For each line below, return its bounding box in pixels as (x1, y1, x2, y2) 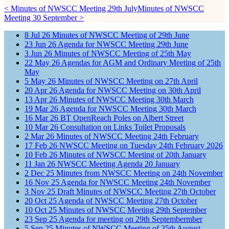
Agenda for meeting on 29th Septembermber (59, 214, 202, 223)
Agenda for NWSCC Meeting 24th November (61, 177, 211, 187)
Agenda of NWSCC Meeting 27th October (58, 196, 197, 205)
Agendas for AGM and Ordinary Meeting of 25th (61, 58, 221, 67)
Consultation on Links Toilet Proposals (60, 122, 186, 131)
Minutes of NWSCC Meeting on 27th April (58, 76, 198, 85)
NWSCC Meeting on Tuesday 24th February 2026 (59, 141, 223, 150)
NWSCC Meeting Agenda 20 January (57, 159, 180, 168)
